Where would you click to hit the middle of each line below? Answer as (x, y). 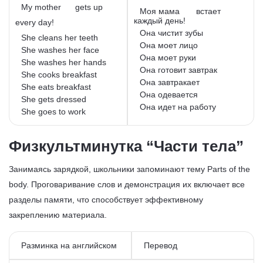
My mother (42, 7)
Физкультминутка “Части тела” (126, 146)
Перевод (161, 245)
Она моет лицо (169, 45)
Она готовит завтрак (178, 70)
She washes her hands (65, 62)
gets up (89, 7)
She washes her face (60, 50)
